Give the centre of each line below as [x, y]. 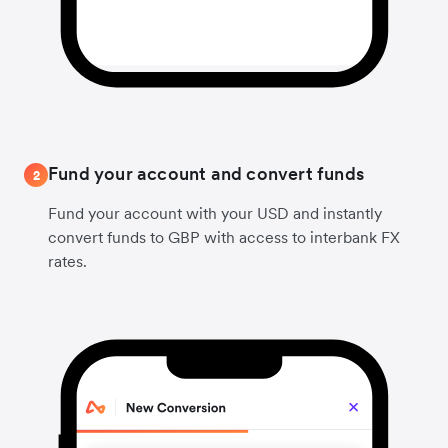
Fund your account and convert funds [206, 174]
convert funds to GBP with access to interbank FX [224, 237]
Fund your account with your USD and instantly [215, 213]
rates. [67, 261]
